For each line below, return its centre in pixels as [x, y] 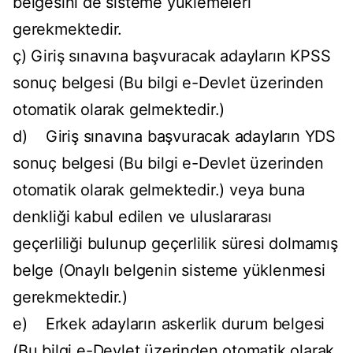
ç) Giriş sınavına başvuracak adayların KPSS [172, 56]
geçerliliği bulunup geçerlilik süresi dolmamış [175, 244]
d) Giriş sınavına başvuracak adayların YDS [174, 137]
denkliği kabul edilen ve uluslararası [142, 217]
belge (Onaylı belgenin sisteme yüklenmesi [169, 271]
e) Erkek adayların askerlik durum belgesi [169, 324]
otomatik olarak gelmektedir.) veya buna [159, 190]
